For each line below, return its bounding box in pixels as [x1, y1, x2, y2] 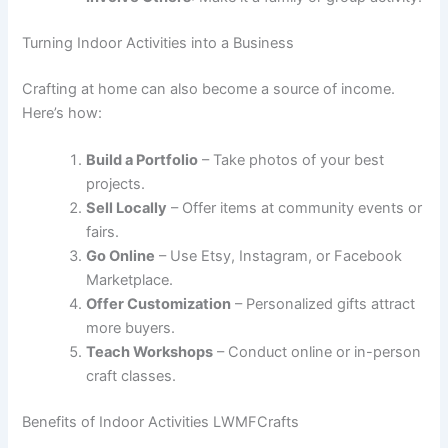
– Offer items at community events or [167, 199, 423, 218]
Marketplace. [86, 271, 174, 290]
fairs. [86, 223, 120, 242]
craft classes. [86, 367, 177, 386]
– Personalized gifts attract [231, 295, 416, 314]
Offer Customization [86, 295, 232, 314]
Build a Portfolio [86, 151, 199, 170]
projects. [86, 175, 146, 194]
